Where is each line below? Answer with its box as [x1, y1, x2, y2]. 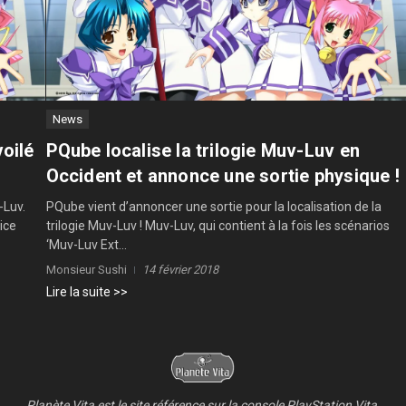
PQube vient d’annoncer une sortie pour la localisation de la [45, 198, 382, 214]
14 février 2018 [141, 262, 218, 276]
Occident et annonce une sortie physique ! [45, 164, 400, 187]
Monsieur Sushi [45, 262, 127, 276]
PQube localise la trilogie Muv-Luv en [45, 139, 360, 161]
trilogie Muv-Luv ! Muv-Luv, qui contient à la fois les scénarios [45, 217, 390, 233]
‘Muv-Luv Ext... [45, 237, 127, 252]
